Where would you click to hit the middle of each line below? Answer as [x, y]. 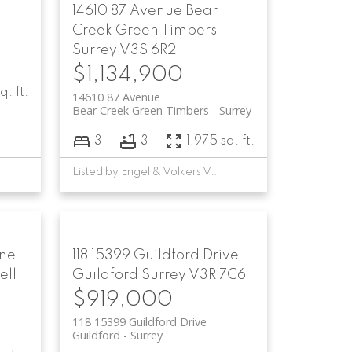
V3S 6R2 [148, 50]
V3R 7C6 [218, 275]
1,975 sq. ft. [221, 141]
